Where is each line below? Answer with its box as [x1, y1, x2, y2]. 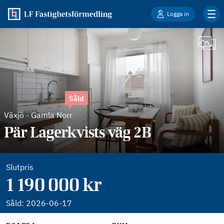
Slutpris [6, 162, 33, 172]
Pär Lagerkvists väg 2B [4, 123, 151, 141]
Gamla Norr [31, 110, 72, 120]
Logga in [167, 10, 189, 17]
